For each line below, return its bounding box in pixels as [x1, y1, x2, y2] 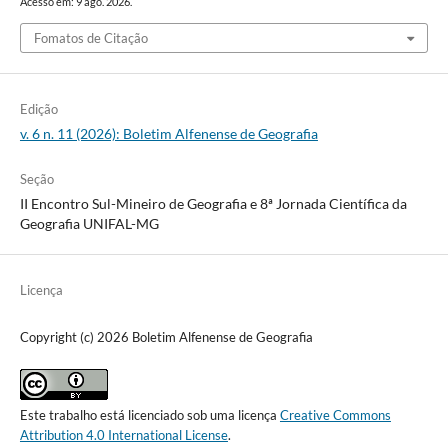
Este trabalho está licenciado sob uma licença [19, 406, 280, 423]
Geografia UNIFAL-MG [19, 214, 159, 232]
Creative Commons [279, 406, 391, 423]
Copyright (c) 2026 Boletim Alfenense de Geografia [19, 328, 313, 345]
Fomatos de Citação [33, 29, 148, 46]
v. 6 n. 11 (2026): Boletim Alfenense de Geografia [19, 124, 318, 142]
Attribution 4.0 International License [19, 426, 228, 443]
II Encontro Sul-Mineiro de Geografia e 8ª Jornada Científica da [19, 194, 407, 212]
